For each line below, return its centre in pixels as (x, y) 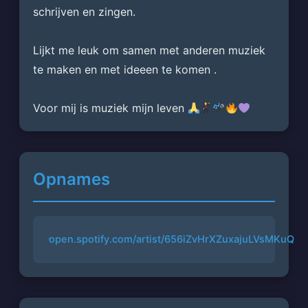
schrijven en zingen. (84, 11)
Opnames (71, 179)
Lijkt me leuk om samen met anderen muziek (149, 50)
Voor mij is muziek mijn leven (110, 108)
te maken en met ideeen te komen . (124, 69)
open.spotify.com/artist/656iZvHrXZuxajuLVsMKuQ (172, 240)
